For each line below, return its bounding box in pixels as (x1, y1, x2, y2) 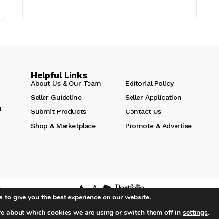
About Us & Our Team (31, 79, 102, 87)
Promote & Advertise (125, 121, 192, 130)
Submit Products (31, 107, 86, 115)
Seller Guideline (31, 93, 82, 101)
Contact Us (125, 107, 161, 115)
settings (182, 207, 208, 217)
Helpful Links (31, 69, 87, 80)
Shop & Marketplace (31, 121, 96, 130)
